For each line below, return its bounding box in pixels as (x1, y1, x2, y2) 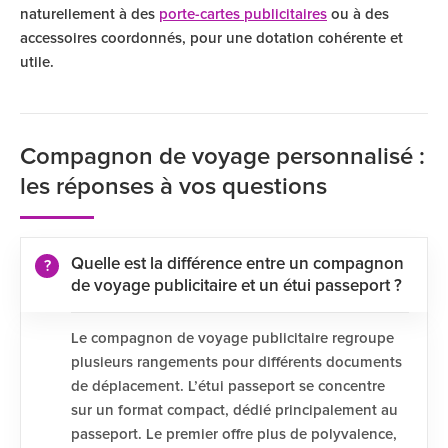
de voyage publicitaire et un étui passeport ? (71, 278, 402, 295)
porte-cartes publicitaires (159, 7, 327, 22)
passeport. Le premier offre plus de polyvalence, (71, 427, 397, 442)
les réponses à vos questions (20, 175, 327, 199)
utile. (20, 55, 54, 70)
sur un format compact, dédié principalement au (71, 403, 398, 418)
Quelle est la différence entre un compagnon (71, 256, 404, 273)
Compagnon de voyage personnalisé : (20, 145, 425, 169)
